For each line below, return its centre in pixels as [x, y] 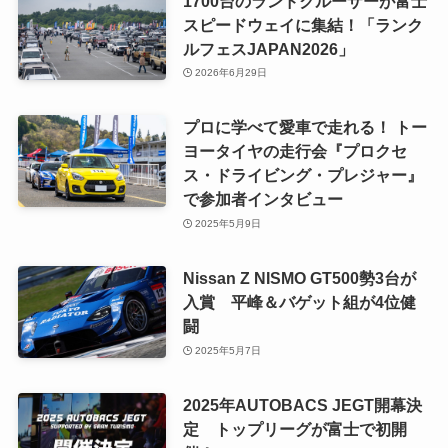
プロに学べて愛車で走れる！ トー [304, 127]
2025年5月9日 [228, 223]
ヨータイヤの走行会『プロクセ [294, 151]
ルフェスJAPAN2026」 [268, 48]
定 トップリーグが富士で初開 [294, 428]
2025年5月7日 [228, 350]
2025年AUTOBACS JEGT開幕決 [302, 404]
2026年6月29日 [231, 73]
